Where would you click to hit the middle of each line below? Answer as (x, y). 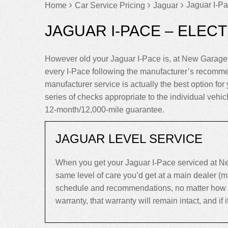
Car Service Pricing (110, 5)
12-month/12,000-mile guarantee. (105, 110)
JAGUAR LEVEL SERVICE (129, 139)
